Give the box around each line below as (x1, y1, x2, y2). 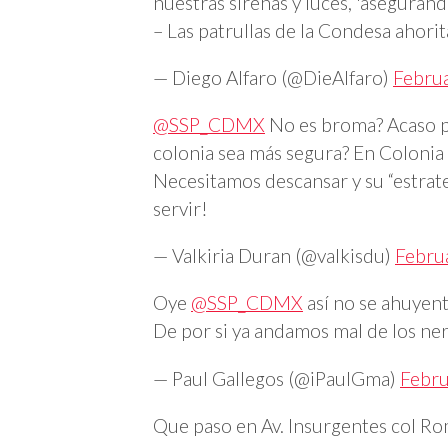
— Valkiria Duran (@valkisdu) (153, 244, 395, 268)
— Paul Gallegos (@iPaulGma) (153, 366, 400, 390)
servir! (153, 197, 208, 220)
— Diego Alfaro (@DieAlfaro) (153, 65, 393, 89)
